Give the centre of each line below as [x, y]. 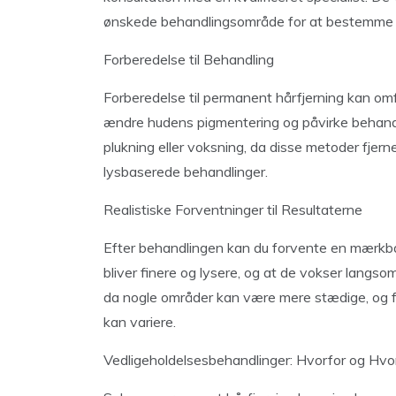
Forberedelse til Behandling [189, 59]
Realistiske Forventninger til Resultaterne [233, 209]
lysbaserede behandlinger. [186, 171]
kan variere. [140, 322]
